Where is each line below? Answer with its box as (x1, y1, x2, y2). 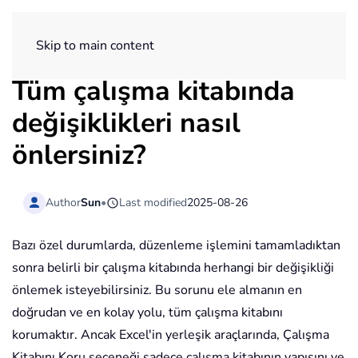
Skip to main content (36, 37, 154, 54)
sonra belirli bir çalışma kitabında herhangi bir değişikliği (12, 259, 334, 277)
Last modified (119, 194, 188, 210)
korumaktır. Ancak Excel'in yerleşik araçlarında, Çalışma (12, 326, 329, 344)
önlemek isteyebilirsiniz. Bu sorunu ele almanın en (12, 281, 302, 300)
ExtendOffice (233, 22, 330, 45)
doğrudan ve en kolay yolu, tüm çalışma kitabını (12, 304, 283, 322)
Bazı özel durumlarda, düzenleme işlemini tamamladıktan (12, 237, 340, 255)
